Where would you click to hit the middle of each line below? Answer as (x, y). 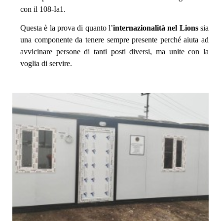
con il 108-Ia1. (43, 9)
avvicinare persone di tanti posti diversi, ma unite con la (114, 52)
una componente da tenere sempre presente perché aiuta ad (114, 40)
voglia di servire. (46, 64)
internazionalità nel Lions (156, 28)
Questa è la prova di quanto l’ (67, 28)
